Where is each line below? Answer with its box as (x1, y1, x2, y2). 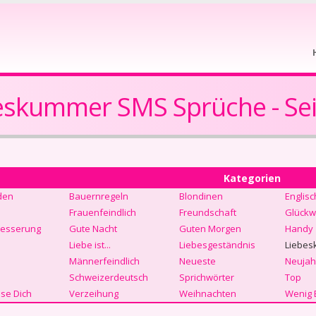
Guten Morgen (178, 222, 241, 235)
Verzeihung (68, 287, 119, 300)
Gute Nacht (68, 222, 117, 235)
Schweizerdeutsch (68, 271, 148, 284)
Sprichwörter (178, 271, 234, 284)
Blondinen (178, 190, 223, 202)
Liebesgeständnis (178, 238, 255, 251)
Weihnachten (178, 287, 236, 300)
